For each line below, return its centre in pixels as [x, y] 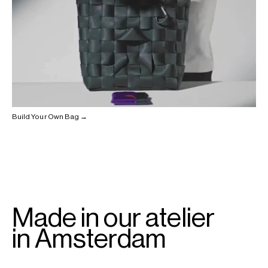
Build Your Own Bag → [50, 116]
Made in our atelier [114, 218]
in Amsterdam [89, 239]
